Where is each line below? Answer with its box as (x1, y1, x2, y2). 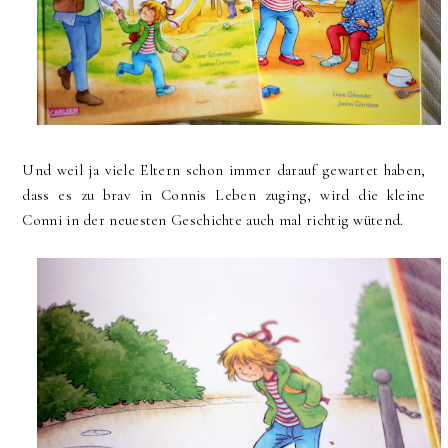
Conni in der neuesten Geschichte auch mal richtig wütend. (22, 210, 404, 229)
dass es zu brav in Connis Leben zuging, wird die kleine (22, 185, 426, 204)
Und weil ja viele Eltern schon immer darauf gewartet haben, (22, 160, 426, 179)
